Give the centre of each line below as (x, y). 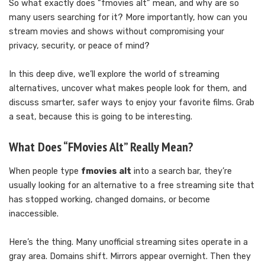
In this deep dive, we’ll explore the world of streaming (114, 75)
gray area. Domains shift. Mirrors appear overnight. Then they (130, 256)
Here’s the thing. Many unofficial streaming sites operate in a (128, 242)
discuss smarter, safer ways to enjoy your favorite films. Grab (132, 103)
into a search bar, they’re (182, 171)
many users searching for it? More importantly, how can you (128, 18)
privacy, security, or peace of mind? (79, 46)
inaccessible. (34, 214)
